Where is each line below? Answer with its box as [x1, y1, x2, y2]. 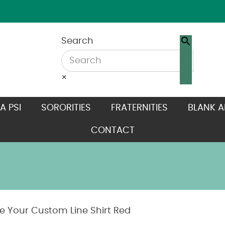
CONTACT [90, 126, 135, 135]
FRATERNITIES [110, 103, 168, 113]
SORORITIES [41, 103, 91, 113]
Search [61, 37, 93, 46]
